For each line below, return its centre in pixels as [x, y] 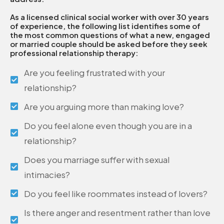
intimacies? [47, 174]
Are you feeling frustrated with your [95, 72]
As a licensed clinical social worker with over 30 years [109, 16]
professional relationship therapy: [74, 52]
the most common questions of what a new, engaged [110, 34]
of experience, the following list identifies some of [105, 25]
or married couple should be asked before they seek [109, 43]
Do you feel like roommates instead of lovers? [116, 193]
